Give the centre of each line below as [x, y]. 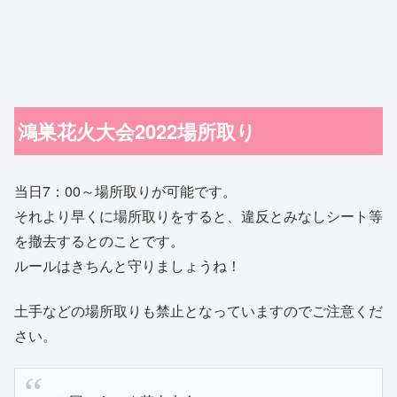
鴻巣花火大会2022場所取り [137, 131]
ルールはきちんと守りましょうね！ [128, 266]
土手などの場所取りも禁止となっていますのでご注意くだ [198, 310]
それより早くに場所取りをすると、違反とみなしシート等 [198, 216]
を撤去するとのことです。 [99, 241]
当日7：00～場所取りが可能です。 [125, 191]
